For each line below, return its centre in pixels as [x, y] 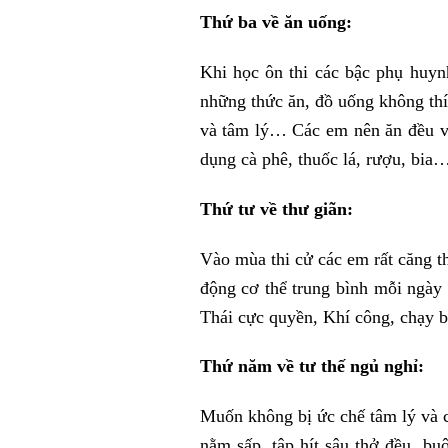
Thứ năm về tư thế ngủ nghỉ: [311, 366]
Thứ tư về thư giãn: [276, 208]
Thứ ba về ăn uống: [275, 22]
